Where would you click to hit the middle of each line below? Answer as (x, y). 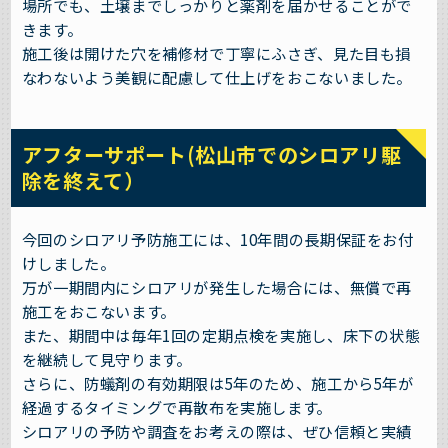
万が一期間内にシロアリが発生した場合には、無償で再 (216, 287)
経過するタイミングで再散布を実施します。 (176, 407)
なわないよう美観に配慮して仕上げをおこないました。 (216, 76)
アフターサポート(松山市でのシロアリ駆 (211, 154)
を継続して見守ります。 (106, 359)
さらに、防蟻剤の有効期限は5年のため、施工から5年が (217, 383)
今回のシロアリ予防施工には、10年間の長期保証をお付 (217, 239)
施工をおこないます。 (98, 311)
